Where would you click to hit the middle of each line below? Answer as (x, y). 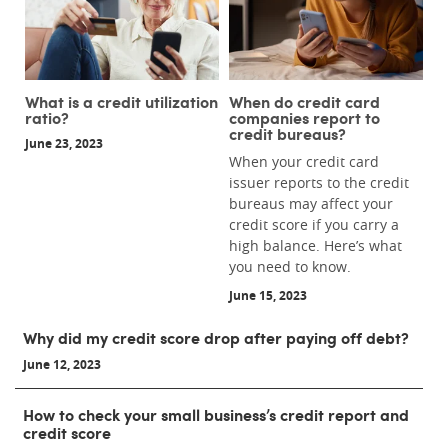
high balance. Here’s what (315, 246)
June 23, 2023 (64, 144)
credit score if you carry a (314, 225)
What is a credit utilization (121, 101)
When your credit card (304, 162)
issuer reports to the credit (319, 183)
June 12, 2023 (62, 365)
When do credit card (304, 101)
